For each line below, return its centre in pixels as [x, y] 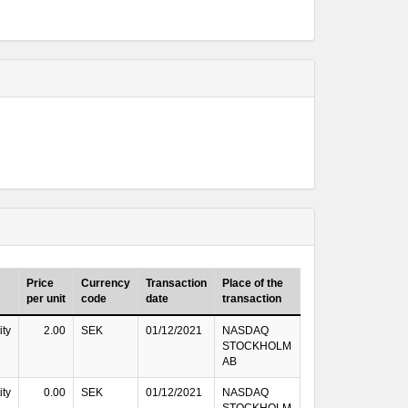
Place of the [253, 283]
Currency [106, 283]
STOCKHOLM [257, 346]
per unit [46, 299]
